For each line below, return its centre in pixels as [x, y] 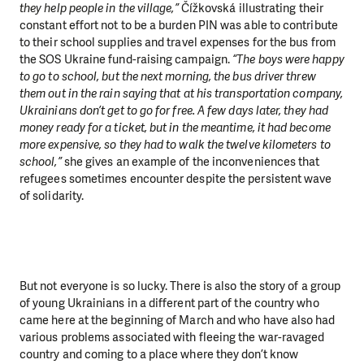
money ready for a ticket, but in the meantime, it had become [175, 127]
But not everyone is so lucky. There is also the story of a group [180, 286]
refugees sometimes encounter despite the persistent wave [176, 178]
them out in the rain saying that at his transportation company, [182, 93]
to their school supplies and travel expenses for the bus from [178, 42]
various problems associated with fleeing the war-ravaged [172, 338]
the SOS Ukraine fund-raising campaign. [126, 59]
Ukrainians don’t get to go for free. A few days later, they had [174, 110]
